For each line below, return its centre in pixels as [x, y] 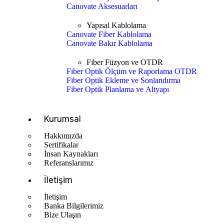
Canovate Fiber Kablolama [109, 34]
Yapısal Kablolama [116, 25]
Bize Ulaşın [62, 215]
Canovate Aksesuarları [102, 6]
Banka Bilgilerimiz [74, 206]
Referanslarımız [69, 163]
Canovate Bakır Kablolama [109, 43]
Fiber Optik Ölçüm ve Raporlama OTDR [132, 71]
